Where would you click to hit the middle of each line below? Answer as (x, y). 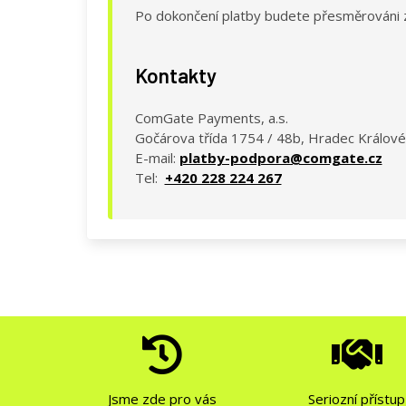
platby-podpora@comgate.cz (280, 157)
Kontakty (175, 76)
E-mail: (157, 157)
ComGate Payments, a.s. (211, 117)
